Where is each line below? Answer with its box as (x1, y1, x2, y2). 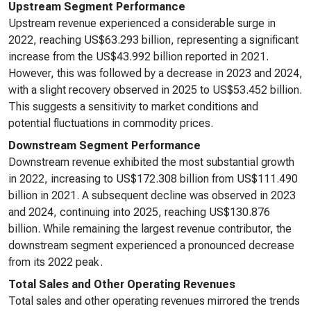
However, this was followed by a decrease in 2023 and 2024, (8, 67, 303, 80)
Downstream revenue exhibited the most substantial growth (8, 155, 294, 169)
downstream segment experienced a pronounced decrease (8, 239, 294, 252)
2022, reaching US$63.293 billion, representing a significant (8, 33, 299, 47)
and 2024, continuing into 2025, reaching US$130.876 (8, 205, 270, 219)
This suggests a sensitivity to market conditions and (8, 100, 258, 113)
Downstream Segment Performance (8, 139, 201, 152)
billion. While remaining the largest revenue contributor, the (8, 222, 292, 235)
